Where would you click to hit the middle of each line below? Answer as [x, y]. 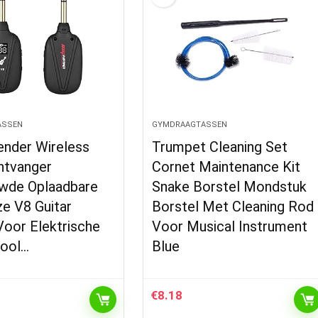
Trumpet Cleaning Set [220, 147]
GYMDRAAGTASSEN [190, 125]
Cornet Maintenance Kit [226, 167]
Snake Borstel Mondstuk [230, 187]
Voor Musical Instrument [230, 226]
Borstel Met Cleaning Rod [233, 207]
